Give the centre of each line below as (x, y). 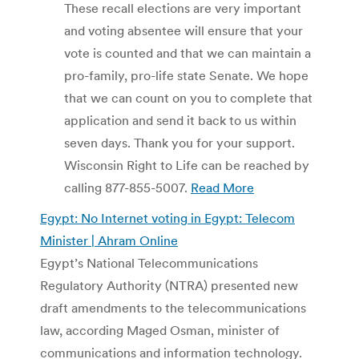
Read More (222, 187)
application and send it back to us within (180, 120)
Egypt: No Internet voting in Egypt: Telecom (167, 218)
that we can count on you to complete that (188, 97)
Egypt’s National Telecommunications (149, 262)
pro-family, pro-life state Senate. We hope (186, 75)
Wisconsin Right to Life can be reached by (187, 165)
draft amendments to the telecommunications (173, 307)
